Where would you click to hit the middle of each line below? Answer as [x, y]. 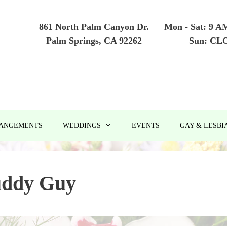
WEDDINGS [82, 125]
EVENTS [146, 125]
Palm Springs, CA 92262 [94, 41]
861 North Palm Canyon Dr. [94, 27]
